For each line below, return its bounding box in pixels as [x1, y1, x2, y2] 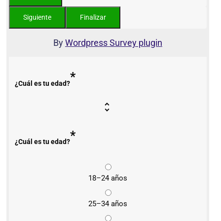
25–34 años [88, 199, 127, 209]
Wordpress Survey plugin [65, 37, 162, 48]
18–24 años [88, 174, 127, 183]
